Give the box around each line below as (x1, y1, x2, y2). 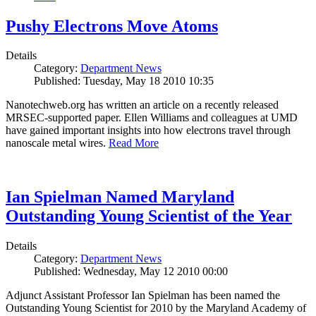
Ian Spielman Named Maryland (6, 188, 234, 207)
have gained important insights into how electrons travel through (6, 124, 291, 137)
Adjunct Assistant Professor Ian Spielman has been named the (6, 289, 280, 302)
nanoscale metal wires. (6, 137, 109, 150)
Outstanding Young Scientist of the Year (6, 207, 292, 226)
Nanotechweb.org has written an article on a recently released (6, 99, 279, 111)
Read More (109, 137, 159, 150)
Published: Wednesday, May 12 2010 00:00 (34, 265, 228, 278)
